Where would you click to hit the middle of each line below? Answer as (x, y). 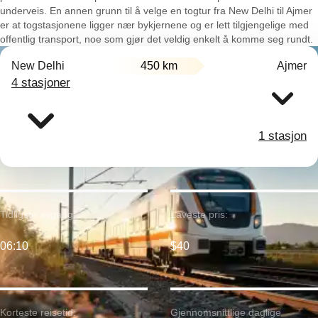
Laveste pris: (199, 214)
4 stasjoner (41, 83)
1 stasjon (283, 136)
